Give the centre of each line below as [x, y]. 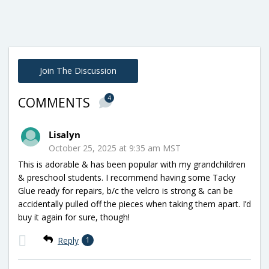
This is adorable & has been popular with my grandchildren [132, 165]
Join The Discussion [78, 71]
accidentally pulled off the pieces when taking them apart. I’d [134, 204]
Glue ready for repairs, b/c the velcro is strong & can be [125, 191]
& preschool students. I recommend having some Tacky [127, 178]
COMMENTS [56, 103]
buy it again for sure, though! [74, 217]
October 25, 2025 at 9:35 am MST [115, 148]
